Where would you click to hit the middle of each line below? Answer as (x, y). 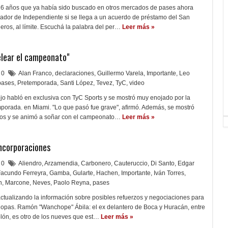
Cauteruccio (131, 163)
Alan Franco (35, 73)
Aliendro (30, 163)
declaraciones (75, 73)
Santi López (77, 83)
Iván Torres (169, 173)
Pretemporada (37, 83)
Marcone (17, 183)
